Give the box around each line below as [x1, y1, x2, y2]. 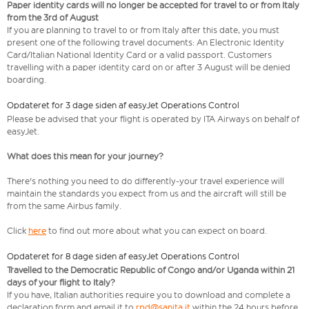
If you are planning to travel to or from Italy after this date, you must [7, 25, 279, 36]
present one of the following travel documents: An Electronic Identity [7, 37, 284, 48]
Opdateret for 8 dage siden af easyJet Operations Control [7, 251, 239, 262]
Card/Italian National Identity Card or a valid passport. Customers [7, 50, 272, 61]
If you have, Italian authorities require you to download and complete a [7, 290, 290, 301]
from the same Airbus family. [7, 201, 121, 212]
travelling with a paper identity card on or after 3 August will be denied [7, 62, 290, 73]
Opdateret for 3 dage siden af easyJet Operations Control [7, 100, 239, 111]
